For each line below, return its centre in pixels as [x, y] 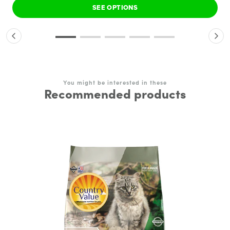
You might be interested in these [115, 82]
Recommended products [115, 93]
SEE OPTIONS [115, 8]
